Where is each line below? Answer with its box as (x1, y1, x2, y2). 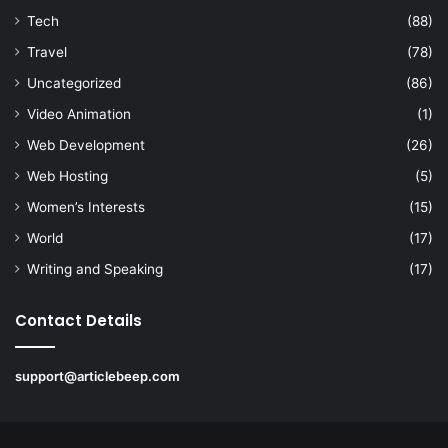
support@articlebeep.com (15, 367, 180, 384)
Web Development (27, 136, 145, 153)
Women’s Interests (27, 198, 145, 215)
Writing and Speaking (27, 260, 163, 277)
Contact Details (15, 309, 142, 331)
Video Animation (27, 105, 131, 122)
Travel (27, 43, 67, 60)
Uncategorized (27, 74, 121, 91)
